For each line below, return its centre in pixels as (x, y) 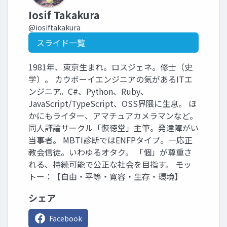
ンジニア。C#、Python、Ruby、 (88, 91)
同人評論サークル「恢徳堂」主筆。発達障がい (113, 128)
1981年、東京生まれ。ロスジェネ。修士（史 (110, 67)
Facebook (66, 218)
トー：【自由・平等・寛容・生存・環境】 (105, 176)
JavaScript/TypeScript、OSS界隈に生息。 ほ (112, 103)
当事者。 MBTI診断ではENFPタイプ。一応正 (110, 140)
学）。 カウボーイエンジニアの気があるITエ (110, 79)
